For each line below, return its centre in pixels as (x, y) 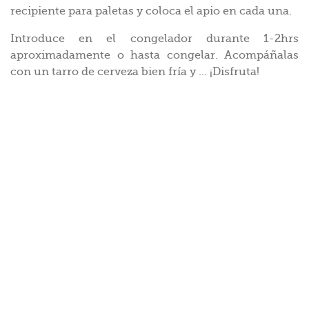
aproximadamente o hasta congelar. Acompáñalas (154, 55)
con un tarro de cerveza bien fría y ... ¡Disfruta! (135, 71)
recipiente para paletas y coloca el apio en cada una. (151, 11)
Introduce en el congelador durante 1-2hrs (154, 38)
